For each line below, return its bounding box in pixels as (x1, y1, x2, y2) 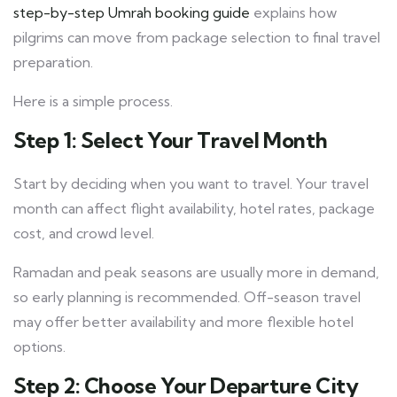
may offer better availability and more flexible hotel (13, 313, 354, 331)
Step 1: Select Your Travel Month (13, 127, 328, 154)
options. (13, 338, 66, 356)
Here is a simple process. (13, 92, 173, 111)
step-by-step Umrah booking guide (13, 4, 250, 22)
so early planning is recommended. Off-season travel (13, 288, 361, 307)
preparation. (13, 53, 93, 72)
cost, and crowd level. (13, 224, 154, 243)
